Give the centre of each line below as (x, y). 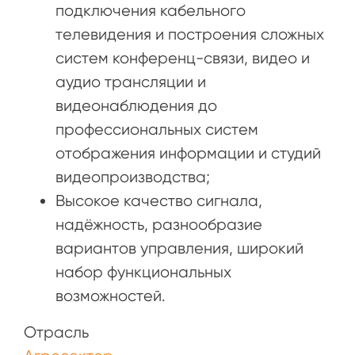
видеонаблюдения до (136, 105)
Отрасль (56, 332)
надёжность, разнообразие (159, 224)
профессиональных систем (157, 129)
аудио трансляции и (131, 82)
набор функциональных (143, 272)
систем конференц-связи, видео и (183, 58)
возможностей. (111, 296)
